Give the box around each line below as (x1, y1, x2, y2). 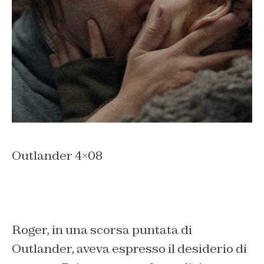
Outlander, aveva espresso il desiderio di (12, 240, 247, 256)
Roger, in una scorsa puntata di (12, 222, 192, 237)
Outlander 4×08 (12, 147, 103, 163)
